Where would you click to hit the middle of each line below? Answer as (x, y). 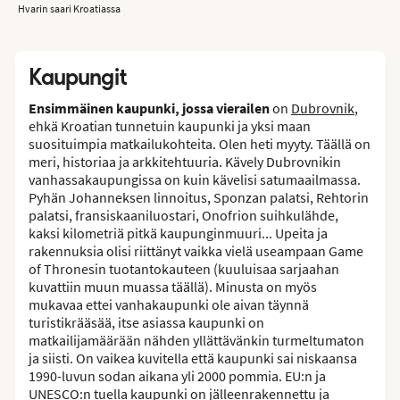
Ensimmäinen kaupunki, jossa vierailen (149, 108)
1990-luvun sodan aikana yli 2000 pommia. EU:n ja (177, 375)
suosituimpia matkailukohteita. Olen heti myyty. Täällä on (200, 143)
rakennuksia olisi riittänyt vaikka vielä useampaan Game (196, 250)
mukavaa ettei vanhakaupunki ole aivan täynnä (169, 304)
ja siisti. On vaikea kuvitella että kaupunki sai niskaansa (193, 358)
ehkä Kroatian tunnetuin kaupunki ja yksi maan (170, 125)
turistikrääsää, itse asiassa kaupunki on (146, 322)
